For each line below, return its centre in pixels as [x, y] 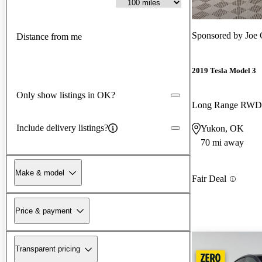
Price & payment [44, 211]
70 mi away [222, 143]
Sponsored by [218, 35]
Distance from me [49, 37]
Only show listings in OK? [66, 95]
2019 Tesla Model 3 [224, 71]
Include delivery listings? [62, 127]
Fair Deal [209, 179]
